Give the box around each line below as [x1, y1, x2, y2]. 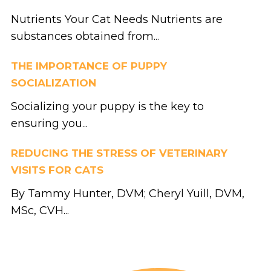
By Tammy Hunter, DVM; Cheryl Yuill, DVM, [10, 186, 244, 200]
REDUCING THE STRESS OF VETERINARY [10, 146, 227, 159]
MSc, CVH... [10, 203, 69, 217]
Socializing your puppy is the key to [10, 99, 204, 113]
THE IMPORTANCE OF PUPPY [10, 59, 167, 72]
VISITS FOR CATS [10, 163, 103, 176]
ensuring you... [10, 116, 88, 130]
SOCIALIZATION [10, 76, 96, 89]
